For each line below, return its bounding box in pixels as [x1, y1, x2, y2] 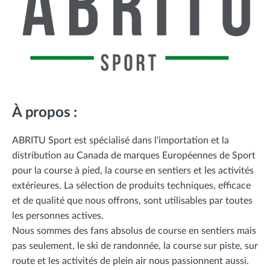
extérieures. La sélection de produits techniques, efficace [12, 180, 251, 190]
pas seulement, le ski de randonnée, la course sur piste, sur [12, 240, 258, 251]
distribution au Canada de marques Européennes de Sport [12, 150, 256, 160]
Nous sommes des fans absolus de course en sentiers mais [12, 225, 256, 236]
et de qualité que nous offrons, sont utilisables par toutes [12, 195, 253, 206]
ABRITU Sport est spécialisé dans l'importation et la [12, 135, 229, 145]
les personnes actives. [12, 210, 104, 221]
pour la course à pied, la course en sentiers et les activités [12, 165, 254, 175]
